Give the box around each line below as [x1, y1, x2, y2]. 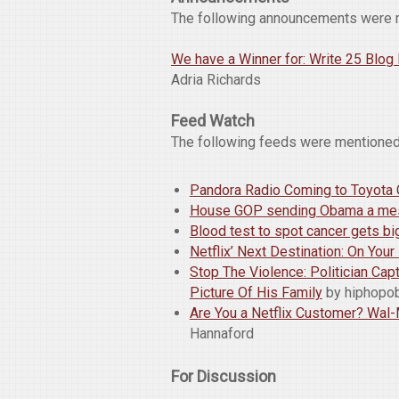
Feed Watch [171, 111, 255, 131]
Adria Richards [171, 71, 261, 89]
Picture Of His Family [189, 284, 322, 302]
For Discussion [171, 367, 276, 387]
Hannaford [189, 325, 254, 343]
